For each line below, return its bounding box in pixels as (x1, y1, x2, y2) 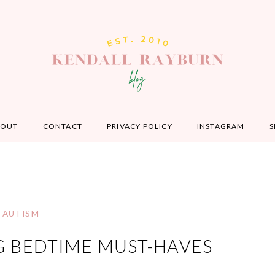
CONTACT (42, 122, 82, 131)
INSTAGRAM (196, 122, 245, 131)
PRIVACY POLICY (106, 122, 172, 131)
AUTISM (2, 209, 40, 219)
